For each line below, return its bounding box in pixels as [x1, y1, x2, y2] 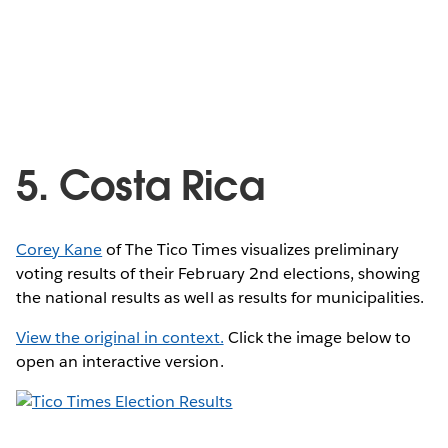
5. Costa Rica [16, 159, 265, 212]
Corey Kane [16, 238, 103, 260]
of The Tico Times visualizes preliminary [102, 238, 399, 260]
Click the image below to [223, 326, 412, 348]
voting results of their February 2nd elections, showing [16, 262, 421, 284]
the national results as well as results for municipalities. [16, 286, 425, 308]
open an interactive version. [16, 350, 224, 372]
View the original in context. [16, 326, 224, 348]
